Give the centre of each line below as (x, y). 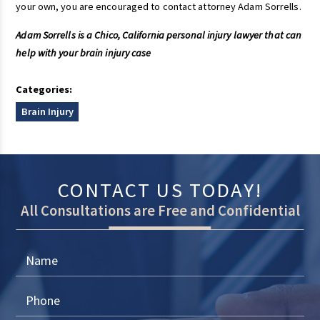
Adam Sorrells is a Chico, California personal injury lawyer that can (159, 35)
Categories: (44, 90)
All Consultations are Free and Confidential (160, 211)
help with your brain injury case (84, 52)
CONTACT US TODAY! (160, 190)
